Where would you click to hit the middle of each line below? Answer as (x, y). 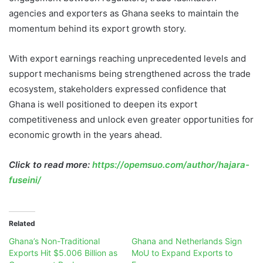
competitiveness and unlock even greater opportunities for (131, 120)
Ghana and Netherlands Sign (187, 241)
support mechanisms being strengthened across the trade (130, 74)
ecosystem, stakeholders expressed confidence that (117, 89)
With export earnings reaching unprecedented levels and (127, 59)
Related (22, 224)
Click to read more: (50, 165)
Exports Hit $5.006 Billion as (63, 253)
